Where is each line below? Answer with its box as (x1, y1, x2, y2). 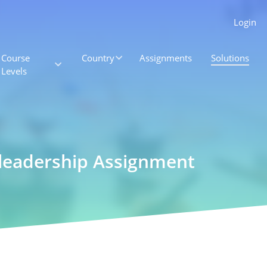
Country (81, 52, 114, 64)
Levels (1, 65, 27, 77)
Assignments (139, 52, 193, 64)
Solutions (211, 52, 250, 64)
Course (1, 52, 30, 64)
